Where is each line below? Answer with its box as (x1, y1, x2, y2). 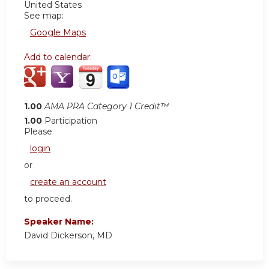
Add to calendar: (24, 51, 94, 62)
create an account (30, 176, 106, 187)
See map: (24, 10, 64, 21)
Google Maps (30, 26, 86, 38)
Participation (44, 115, 97, 126)
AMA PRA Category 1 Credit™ (44, 100, 169, 112)
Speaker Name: (24, 216, 96, 227)
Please (24, 125, 52, 137)
